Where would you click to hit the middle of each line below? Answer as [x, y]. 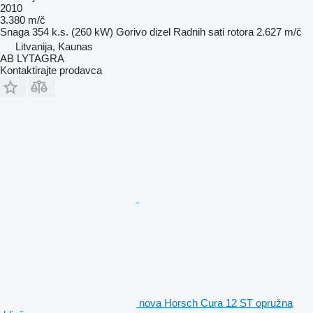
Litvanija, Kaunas [54, 47]
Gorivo [131, 32]
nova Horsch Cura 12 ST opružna [216, 303]
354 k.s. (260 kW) [73, 32]
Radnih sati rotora [213, 32]
